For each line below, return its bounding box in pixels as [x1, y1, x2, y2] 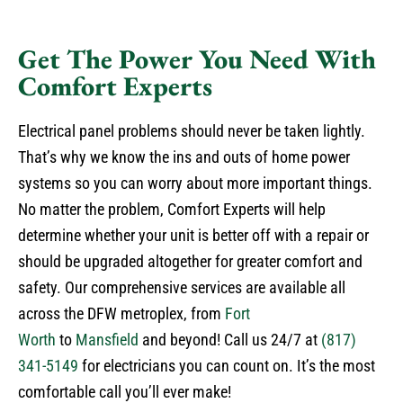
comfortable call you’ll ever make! [18, 381, 231, 401]
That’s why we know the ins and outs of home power [18, 147, 350, 166]
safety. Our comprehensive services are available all [18, 277, 345, 297]
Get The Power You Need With [18, 40, 376, 76]
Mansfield [76, 329, 139, 349]
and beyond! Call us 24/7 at [139, 329, 321, 349]
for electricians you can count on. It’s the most [78, 355, 375, 375]
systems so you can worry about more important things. [18, 173, 372, 193]
